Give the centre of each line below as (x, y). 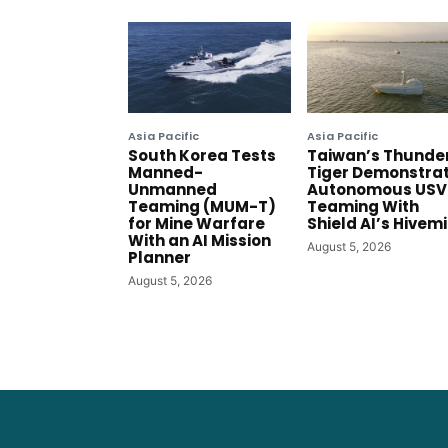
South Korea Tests (202, 156)
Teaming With (363, 207)
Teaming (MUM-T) (202, 207)
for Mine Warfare (196, 224)
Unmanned (172, 190)
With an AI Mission (199, 241)
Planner (159, 258)
